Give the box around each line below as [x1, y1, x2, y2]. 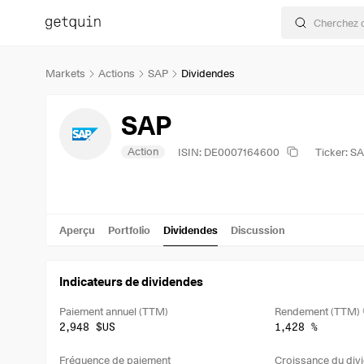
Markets [45, 67, 85, 80]
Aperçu [59, 223, 95, 236]
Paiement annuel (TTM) [59, 304, 168, 318]
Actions [98, 67, 135, 80]
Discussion [231, 223, 285, 236]
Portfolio [108, 223, 150, 236]
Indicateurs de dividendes [59, 275, 203, 289]
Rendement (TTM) [275, 304, 361, 318]
